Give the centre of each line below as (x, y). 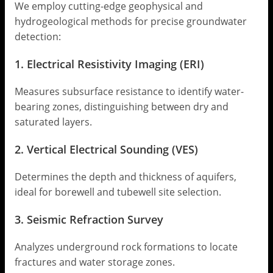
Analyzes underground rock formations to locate (126, 247)
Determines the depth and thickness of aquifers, (125, 177)
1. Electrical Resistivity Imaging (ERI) (109, 64)
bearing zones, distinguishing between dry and (121, 107)
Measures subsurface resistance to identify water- (129, 92)
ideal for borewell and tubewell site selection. (118, 192)
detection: (37, 37)
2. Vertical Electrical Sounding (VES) (106, 150)
